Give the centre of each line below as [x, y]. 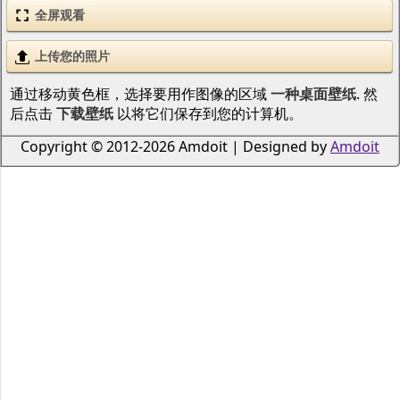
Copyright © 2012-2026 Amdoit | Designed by [175, 147]
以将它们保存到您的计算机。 [208, 114]
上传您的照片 [72, 56]
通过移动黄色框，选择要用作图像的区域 [140, 94]
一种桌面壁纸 [313, 94]
